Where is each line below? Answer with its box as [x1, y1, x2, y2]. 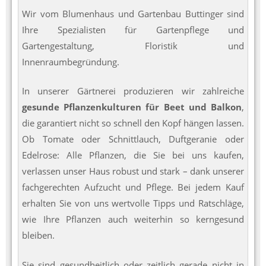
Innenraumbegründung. [22, 55, 119, 68]
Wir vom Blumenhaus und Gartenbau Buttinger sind [22, 7, 244, 20]
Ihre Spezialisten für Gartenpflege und [22, 23, 244, 36]
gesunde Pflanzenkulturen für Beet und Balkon [22, 101, 242, 113]
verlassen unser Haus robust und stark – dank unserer [22, 165, 244, 178]
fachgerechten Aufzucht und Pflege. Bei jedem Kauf [22, 181, 244, 194]
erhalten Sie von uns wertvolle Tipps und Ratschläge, [22, 197, 244, 210]
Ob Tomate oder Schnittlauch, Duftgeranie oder [22, 133, 244, 145]
